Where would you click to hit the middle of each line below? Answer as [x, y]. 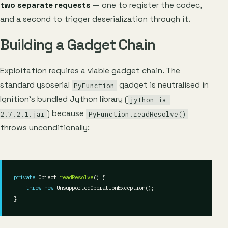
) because [67, 114]
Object [47, 177]
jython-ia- [150, 100]
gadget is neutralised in [163, 85]
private [24, 177]
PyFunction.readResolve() [137, 114]
